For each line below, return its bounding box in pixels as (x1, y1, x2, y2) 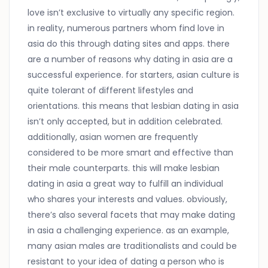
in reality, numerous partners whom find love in (28, 22, 225, 35)
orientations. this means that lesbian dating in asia (28, 100, 239, 112)
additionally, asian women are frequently (28, 131, 199, 144)
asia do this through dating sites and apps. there (28, 38, 230, 50)
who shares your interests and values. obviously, (28, 193, 228, 206)
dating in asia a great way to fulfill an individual (28, 178, 224, 190)
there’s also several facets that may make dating (28, 209, 236, 221)
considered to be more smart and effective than (28, 147, 234, 159)
